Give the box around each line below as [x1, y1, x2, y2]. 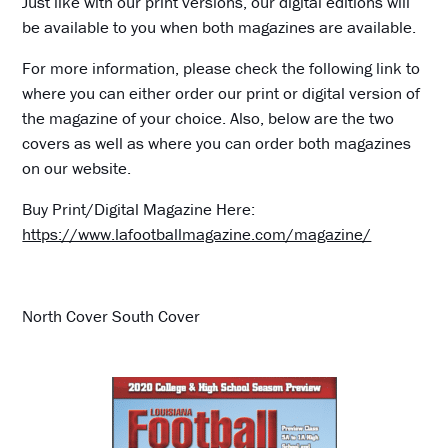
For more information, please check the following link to [22, 56, 421, 79]
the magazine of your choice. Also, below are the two [22, 106, 395, 129]
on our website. [22, 156, 132, 179]
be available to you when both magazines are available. [22, 15, 417, 38]
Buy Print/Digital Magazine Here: [22, 197, 256, 220]
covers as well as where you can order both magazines [22, 131, 412, 154]
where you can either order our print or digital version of [22, 81, 421, 104]
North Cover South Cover [22, 304, 201, 327]
